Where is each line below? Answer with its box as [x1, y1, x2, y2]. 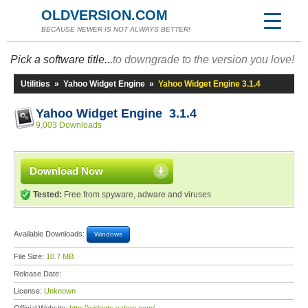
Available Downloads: [14, 229, 87, 238]
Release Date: [14, 269, 63, 278]
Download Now [30, 165, 103, 177]
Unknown [44, 287, 76, 295]
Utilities [21, 79, 50, 89]
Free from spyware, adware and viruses [62, 190, 211, 199]
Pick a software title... [10, 54, 113, 65]
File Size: [14, 252, 46, 261]
